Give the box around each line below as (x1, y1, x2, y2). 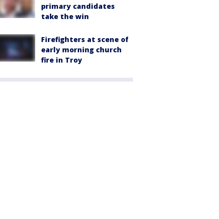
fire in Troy (41, 55, 82, 65)
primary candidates (41, 1, 115, 11)
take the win (41, 12, 89, 22)
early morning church (41, 45, 122, 55)
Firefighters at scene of (41, 35, 129, 44)
